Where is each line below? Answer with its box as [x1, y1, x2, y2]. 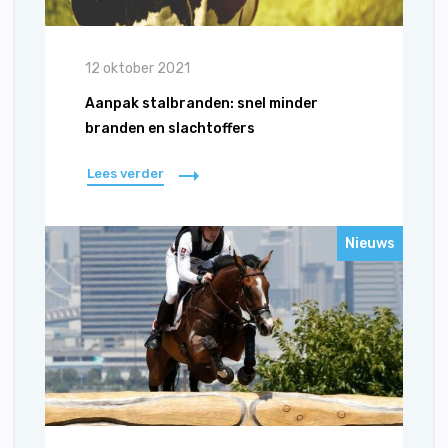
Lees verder [87, 166, 164, 181]
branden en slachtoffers [85, 120, 255, 137]
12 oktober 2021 [85, 60, 190, 77]
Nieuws [345, 235, 395, 252]
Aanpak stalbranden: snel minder [85, 95, 318, 112]
